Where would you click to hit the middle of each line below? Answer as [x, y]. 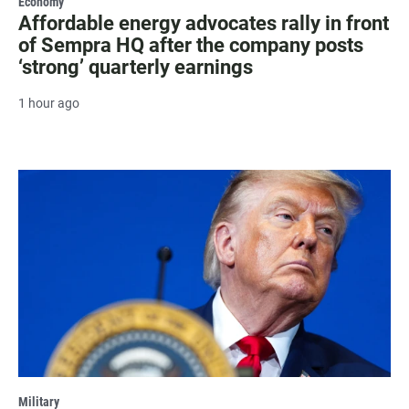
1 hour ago [49, 103]
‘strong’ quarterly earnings [136, 67]
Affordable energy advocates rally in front [204, 23]
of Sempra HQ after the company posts [191, 45]
